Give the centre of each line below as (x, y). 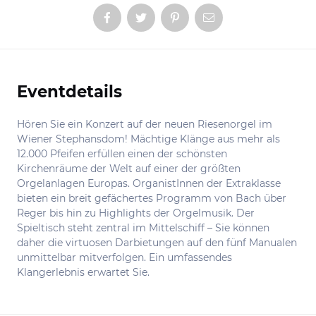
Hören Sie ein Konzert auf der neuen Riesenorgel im (145, 124)
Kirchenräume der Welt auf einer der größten (129, 169)
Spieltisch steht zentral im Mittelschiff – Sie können (143, 228)
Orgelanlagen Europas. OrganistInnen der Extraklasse (149, 183)
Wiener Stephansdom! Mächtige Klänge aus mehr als (148, 139)
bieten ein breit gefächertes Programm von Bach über (152, 198)
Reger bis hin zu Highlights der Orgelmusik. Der (136, 213)
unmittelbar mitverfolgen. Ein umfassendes (124, 257)
